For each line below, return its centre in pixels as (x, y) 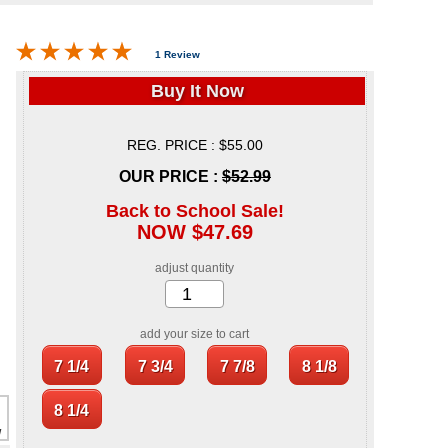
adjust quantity (195, 268)
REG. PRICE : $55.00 (195, 145)
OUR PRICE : (170, 177)
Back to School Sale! (195, 211)
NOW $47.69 (195, 232)
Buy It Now (197, 91)
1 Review (177, 54)
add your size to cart (195, 334)
